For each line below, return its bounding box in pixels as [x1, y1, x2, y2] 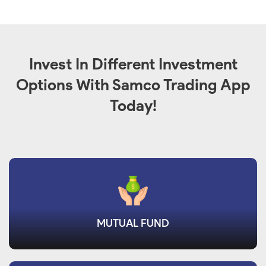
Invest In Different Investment [28, 55, 237, 74]
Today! [109, 96, 157, 115]
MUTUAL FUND [97, 217, 169, 230]
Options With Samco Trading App [15, 75, 251, 94]
